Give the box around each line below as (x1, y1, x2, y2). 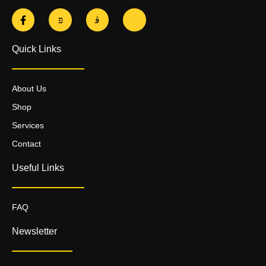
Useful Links (12, 162, 64, 173)
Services (12, 120, 44, 130)
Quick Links (12, 43, 61, 54)
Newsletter (12, 226, 57, 236)
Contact (12, 138, 41, 148)
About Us (12, 83, 46, 93)
